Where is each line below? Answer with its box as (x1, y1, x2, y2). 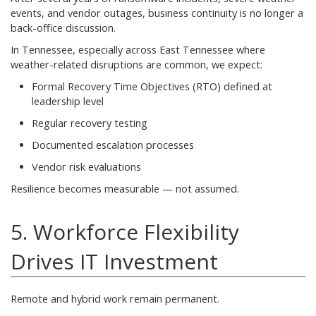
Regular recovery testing (32, 116, 147, 130)
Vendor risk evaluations (32, 159, 141, 174)
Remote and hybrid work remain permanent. (11, 291, 219, 305)
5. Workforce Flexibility (11, 217, 239, 246)
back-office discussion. (11, 20, 116, 35)
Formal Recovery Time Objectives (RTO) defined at (32, 79, 272, 93)
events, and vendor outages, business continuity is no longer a (11, 6, 303, 20)
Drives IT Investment (11, 246, 218, 276)
